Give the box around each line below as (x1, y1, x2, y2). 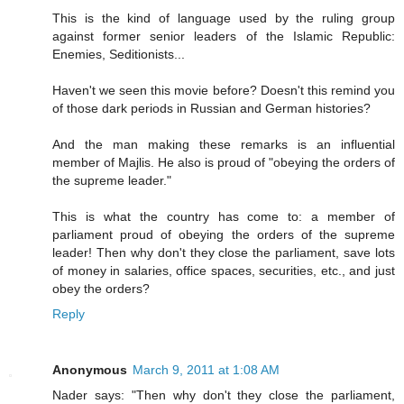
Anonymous (52, 363, 127, 378)
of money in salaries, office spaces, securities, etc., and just (52, 263, 395, 279)
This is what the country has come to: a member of (52, 209, 395, 225)
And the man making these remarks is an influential (52, 137, 395, 152)
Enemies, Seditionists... (52, 47, 185, 62)
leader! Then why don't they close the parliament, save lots (52, 245, 395, 261)
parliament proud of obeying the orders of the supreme (52, 227, 395, 243)
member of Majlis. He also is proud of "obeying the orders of (52, 155, 395, 170)
